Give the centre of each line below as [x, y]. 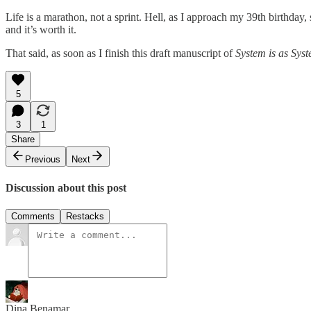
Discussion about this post [66, 187]
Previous [43, 160]
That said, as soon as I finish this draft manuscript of [120, 53]
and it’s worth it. [41, 30]
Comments [33, 216]
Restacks [85, 216]
